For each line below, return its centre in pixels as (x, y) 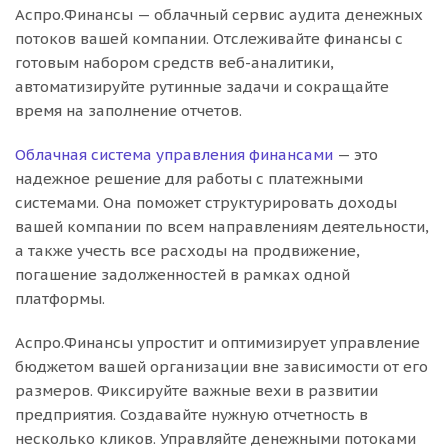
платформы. (60, 298)
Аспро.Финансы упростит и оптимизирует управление (217, 342)
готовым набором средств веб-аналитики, (174, 62)
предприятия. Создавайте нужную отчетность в (191, 414)
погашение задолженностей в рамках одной (182, 274)
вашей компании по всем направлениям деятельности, (222, 226)
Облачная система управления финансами (174, 154)
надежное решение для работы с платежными (189, 178)
